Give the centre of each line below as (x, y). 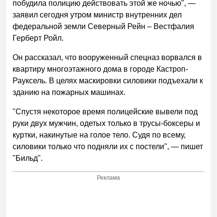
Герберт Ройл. (38, 38)
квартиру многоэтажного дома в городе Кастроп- (101, 69)
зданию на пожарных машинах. (70, 92)
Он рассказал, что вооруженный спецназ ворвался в (108, 57)
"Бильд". (28, 158)
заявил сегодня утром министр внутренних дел (97, 15)
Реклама (109, 178)
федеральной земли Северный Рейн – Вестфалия (104, 26)
